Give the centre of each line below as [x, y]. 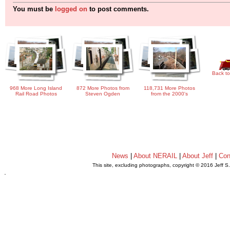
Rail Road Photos [36, 94]
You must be [34, 9]
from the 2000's [169, 94]
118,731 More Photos [169, 88]
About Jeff [197, 156]
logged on [71, 9]
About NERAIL [155, 156]
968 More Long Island [36, 88]
